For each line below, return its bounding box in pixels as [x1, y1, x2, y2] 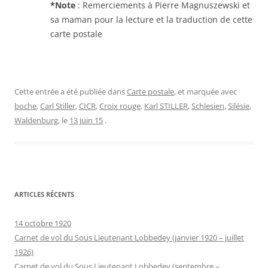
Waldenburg [14, 115, 58, 126]
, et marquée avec [174, 86, 237, 98]
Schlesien [191, 100, 224, 112]
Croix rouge [99, 100, 141, 112]
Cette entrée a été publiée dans [14, 86, 127, 98]
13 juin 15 [69, 115, 103, 126]
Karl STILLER [144, 100, 188, 112]
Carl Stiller [40, 100, 75, 112]
